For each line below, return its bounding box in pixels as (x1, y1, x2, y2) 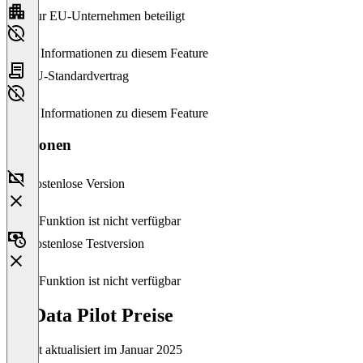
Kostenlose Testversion (26, 237, 144, 251)
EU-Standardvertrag (26, 68, 129, 83)
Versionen (6, 135, 71, 153)
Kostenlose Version (26, 177, 125, 191)
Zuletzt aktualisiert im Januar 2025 (6, 343, 182, 357)
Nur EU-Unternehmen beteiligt (26, 8, 185, 23)
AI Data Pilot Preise (6, 305, 173, 327)
